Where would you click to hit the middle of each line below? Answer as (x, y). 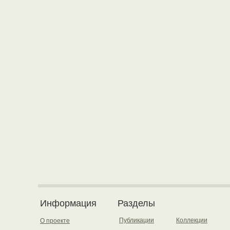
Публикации (137, 220)
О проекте (55, 221)
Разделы (136, 203)
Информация (68, 203)
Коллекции (192, 220)
